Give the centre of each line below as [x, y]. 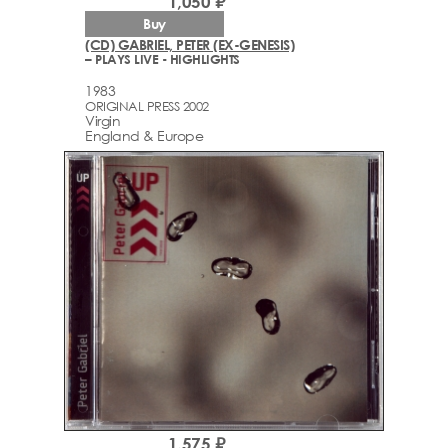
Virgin [102, 120]
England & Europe [144, 135]
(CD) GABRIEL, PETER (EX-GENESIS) [189, 45]
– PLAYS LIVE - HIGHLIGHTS [162, 59]
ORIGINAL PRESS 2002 [147, 105]
